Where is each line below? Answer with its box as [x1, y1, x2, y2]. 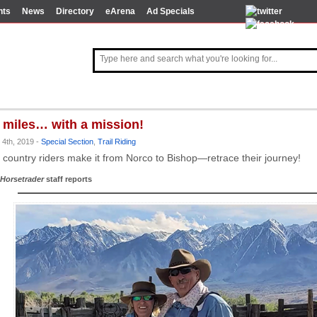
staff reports [44, 175, 92, 183]
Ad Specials [146, 6, 195, 16]
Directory [56, 6, 94, 16]
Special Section [41, 137, 93, 146]
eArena [105, 6, 135, 16]
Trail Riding [98, 137, 136, 146]
